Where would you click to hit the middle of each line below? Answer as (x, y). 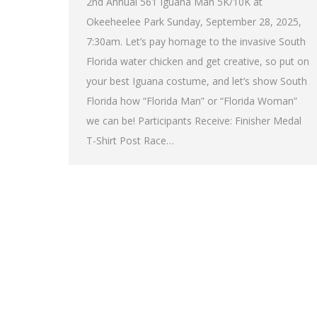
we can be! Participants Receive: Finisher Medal (194, 121)
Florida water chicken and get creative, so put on (198, 62)
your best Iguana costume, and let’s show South (197, 81)
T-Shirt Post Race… (130, 141)
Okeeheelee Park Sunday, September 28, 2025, (194, 22)
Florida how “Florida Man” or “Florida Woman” (192, 101)
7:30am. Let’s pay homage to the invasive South (196, 42)
